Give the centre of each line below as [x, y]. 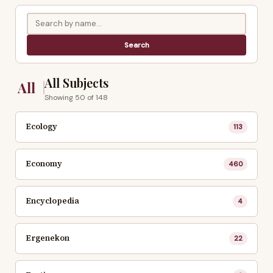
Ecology [41, 127]
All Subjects [76, 82]
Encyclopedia [52, 201]
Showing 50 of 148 [76, 97]
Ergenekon [48, 238]
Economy [44, 164]
